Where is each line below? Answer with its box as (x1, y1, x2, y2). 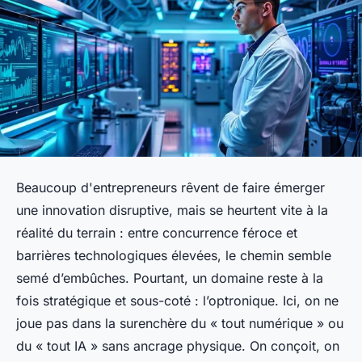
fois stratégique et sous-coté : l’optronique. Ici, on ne (16, 293, 339, 309)
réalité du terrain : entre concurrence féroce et (16, 225, 297, 242)
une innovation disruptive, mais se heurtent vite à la (16, 202, 328, 219)
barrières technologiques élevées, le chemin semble (16, 247, 331, 264)
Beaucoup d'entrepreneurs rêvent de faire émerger (16, 179, 325, 196)
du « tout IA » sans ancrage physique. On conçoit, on (16, 338, 339, 355)
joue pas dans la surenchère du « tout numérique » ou (16, 315, 343, 332)
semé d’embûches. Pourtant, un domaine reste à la (16, 270, 323, 287)
